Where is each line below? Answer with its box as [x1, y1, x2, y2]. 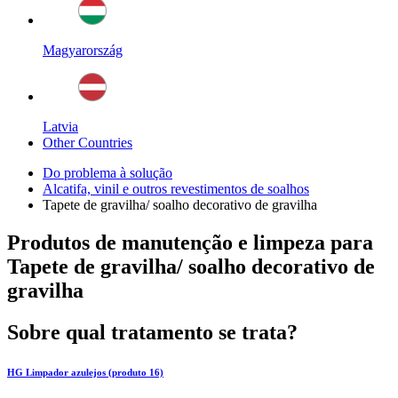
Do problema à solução [43, 165, 172, 181]
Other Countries [43, 135, 132, 151]
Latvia [43, 119, 78, 135]
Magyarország [43, 43, 123, 59]
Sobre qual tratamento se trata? [7, 321, 298, 345]
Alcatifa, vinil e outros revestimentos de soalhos [43, 181, 309, 197]
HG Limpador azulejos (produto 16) [7, 367, 163, 378]
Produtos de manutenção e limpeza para [7, 231, 373, 255]
